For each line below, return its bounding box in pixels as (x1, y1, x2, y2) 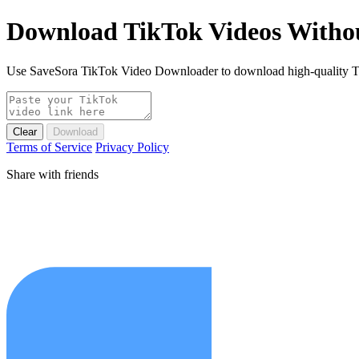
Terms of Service (6, 139, 92, 154)
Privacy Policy (95, 139, 169, 154)
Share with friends (6, 167, 99, 181)
